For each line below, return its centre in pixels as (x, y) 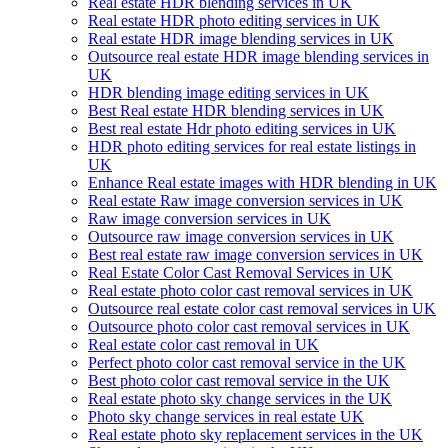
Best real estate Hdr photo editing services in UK (242, 128)
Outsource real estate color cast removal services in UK (262, 308)
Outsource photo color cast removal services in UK (249, 326)
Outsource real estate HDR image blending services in (258, 56)
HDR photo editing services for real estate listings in (252, 146)
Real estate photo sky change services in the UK (240, 398)
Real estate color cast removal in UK (203, 344)
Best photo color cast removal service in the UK (239, 380)
